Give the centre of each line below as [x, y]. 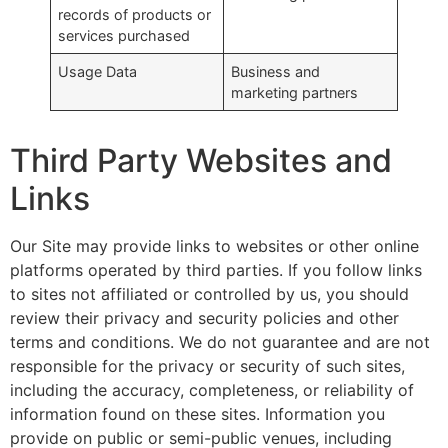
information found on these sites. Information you [197, 414]
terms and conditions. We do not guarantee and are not [220, 342]
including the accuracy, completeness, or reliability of [212, 390]
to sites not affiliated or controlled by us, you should [209, 294]
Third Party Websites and [201, 161]
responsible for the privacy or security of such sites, [207, 366]
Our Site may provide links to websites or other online [214, 246]
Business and [276, 72]
